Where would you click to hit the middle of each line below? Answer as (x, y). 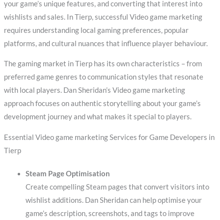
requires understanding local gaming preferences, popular (96, 30)
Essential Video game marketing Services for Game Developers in (109, 137)
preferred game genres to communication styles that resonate (103, 77)
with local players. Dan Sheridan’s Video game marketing (94, 90)
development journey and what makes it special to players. (97, 117)
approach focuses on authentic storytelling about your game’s (102, 104)
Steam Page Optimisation (68, 174)
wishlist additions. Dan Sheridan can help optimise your (113, 200)
